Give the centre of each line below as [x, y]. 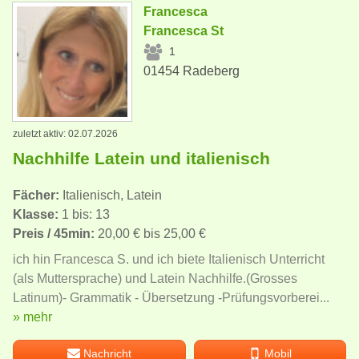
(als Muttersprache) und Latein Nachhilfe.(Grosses [155, 278]
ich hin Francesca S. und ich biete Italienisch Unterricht [169, 259]
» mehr [32, 317]
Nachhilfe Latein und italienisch [141, 158]
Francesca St [184, 30]
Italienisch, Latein [111, 195]
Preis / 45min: [54, 234]
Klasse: [36, 214]
